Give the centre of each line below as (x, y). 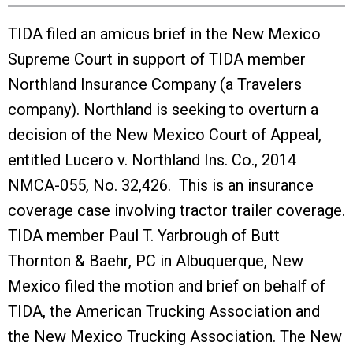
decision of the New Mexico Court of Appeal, (165, 135)
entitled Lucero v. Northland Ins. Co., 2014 (152, 160)
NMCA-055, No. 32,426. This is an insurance (161, 185)
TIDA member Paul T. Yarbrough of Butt (144, 236)
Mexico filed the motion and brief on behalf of (167, 286)
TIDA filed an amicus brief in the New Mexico (164, 34)
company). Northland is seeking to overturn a (163, 110)
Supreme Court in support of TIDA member (157, 59)
